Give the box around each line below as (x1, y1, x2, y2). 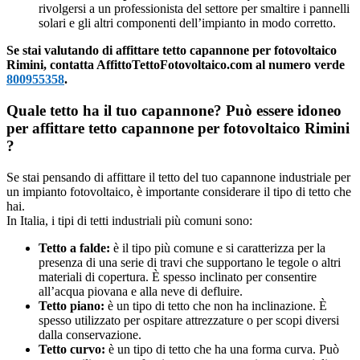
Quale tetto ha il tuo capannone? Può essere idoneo (6, 101, 342, 119)
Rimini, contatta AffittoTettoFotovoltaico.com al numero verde (6, 58, 345, 72)
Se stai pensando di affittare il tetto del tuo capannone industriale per (6, 170, 350, 184)
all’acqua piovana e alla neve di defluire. (39, 284, 243, 298)
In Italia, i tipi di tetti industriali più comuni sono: (6, 213, 252, 227)
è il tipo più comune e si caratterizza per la (110, 240, 325, 255)
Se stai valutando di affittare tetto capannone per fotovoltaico (6, 43, 337, 58)
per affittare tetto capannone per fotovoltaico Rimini (6, 119, 350, 137)
